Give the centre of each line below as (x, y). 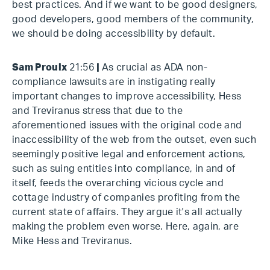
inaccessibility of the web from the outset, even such (134, 140)
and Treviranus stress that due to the (97, 111)
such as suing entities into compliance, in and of (124, 169)
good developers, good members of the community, (133, 19)
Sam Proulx (41, 67)
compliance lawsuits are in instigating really (114, 82)
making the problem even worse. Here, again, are (126, 227)
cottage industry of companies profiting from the (126, 198)
